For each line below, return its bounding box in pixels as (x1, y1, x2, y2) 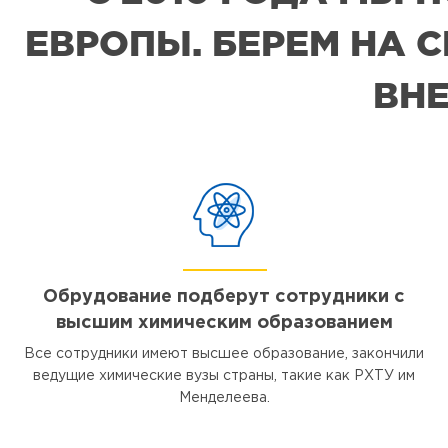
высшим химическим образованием (55, 315, 393, 331)
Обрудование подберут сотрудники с (43, 289, 405, 305)
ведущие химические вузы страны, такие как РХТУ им (33, 370, 415, 382)
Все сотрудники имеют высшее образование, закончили (24, 348, 424, 360)
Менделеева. (178, 392, 270, 404)
